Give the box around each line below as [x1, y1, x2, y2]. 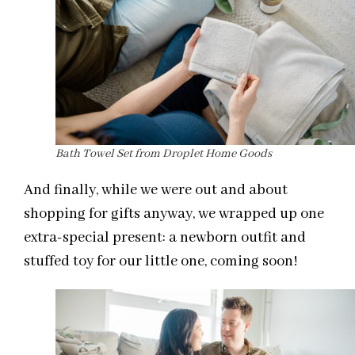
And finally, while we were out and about [24, 181, 288, 200]
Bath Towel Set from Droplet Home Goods [55, 147, 272, 162]
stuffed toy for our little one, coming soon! [24, 252, 298, 272]
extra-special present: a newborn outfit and [24, 228, 306, 248]
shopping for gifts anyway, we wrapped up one [24, 204, 324, 224]
